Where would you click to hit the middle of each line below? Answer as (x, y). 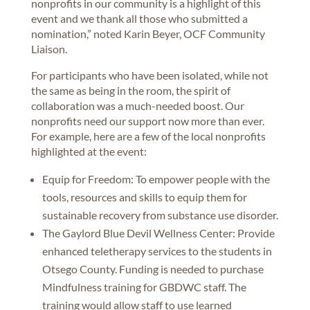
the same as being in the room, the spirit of (130, 90)
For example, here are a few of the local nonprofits (148, 136)
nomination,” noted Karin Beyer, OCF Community (148, 33)
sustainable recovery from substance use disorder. (160, 215)
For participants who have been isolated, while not (149, 75)
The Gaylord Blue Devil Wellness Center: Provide (158, 232)
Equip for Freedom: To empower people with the (156, 179)
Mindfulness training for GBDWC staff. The (144, 286)
